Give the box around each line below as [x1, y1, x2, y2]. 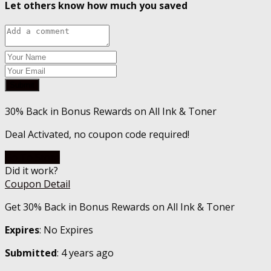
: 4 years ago [57, 246, 114, 260]
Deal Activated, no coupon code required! [5, 128, 189, 142]
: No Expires [39, 223, 93, 237]
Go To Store [5, 151, 60, 165]
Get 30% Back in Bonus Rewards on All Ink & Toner [5, 200, 235, 214]
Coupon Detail [5, 177, 70, 191]
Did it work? [5, 164, 58, 178]
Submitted [5, 246, 57, 260]
